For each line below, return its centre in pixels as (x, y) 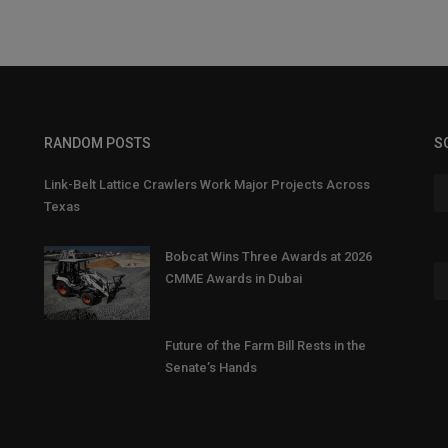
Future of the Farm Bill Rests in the (265, 346)
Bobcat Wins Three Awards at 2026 (268, 257)
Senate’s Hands (211, 368)
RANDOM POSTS (97, 143)
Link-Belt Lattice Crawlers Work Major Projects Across (207, 185)
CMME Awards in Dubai (233, 279)
